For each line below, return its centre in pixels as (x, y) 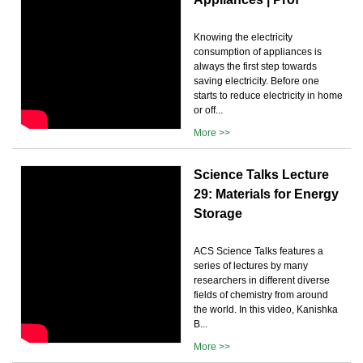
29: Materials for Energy (266, 194)
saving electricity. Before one (256, 81)
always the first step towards (255, 66)
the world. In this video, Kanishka (266, 309)
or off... (208, 110)
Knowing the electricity (243, 37)
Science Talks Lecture (261, 174)
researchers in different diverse (262, 280)
